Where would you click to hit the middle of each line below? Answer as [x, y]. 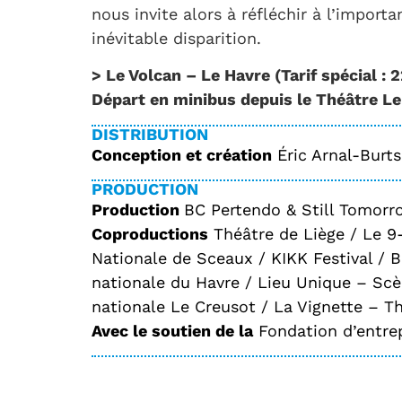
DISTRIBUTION [150, 134]
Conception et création [182, 154]
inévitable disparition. [176, 38]
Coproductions [150, 233]
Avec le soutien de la [172, 330]
